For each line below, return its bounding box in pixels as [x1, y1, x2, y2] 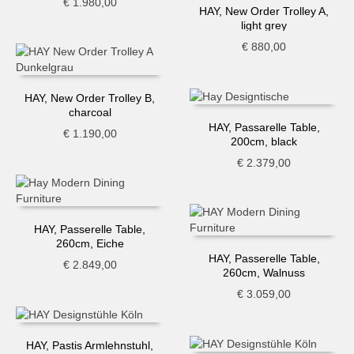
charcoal [68, 105, 111, 119]
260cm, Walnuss [223, 266, 306, 280]
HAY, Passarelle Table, [208, 121, 320, 134]
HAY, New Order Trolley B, [24, 91, 156, 104]
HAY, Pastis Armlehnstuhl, [26, 338, 154, 352]
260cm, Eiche [55, 236, 124, 250]
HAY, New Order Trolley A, [199, 5, 330, 18]
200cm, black [231, 135, 298, 149]
